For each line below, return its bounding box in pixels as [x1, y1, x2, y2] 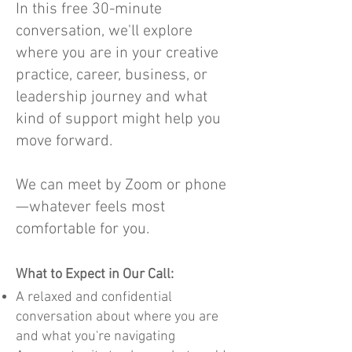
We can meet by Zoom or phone [16, 176, 226, 195]
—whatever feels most [16, 198, 165, 217]
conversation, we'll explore [16, 22, 192, 41]
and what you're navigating [16, 328, 175, 345]
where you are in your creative [16, 44, 218, 63]
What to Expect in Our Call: [16, 266, 174, 283]
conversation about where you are [16, 309, 218, 325]
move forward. [16, 132, 112, 151]
